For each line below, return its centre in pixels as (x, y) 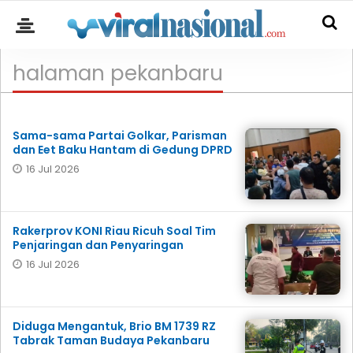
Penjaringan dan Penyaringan (98, 245)
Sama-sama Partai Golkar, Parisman (120, 136)
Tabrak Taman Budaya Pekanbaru (111, 340)
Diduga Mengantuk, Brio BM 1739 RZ (114, 326)
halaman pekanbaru (118, 73)
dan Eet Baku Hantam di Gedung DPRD (123, 150)
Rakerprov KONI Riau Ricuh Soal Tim (114, 231)
